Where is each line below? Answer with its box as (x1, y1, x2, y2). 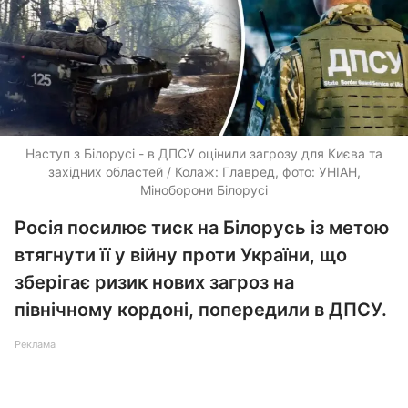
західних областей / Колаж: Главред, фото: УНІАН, (47, 164, 361, 179)
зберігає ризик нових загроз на (15, 271, 294, 293)
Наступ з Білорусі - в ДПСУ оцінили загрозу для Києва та (25, 146, 382, 161)
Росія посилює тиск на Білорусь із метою (15, 217, 389, 239)
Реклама (15, 338, 56, 351)
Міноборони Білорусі (140, 182, 268, 198)
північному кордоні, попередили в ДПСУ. (15, 299, 387, 321)
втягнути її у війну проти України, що (15, 244, 347, 266)
